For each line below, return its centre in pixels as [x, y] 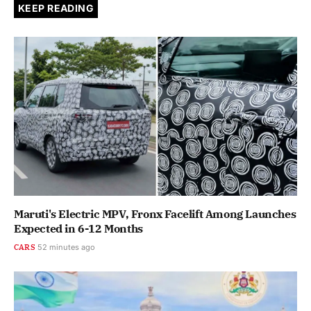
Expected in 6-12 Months [78, 229]
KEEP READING [56, 8]
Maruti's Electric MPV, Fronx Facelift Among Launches [155, 214]
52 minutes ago [66, 247]
